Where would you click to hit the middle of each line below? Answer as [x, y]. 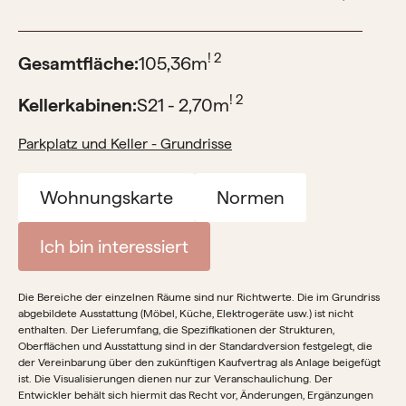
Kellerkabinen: [77, 105]
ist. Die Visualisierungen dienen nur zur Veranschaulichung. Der [175, 378]
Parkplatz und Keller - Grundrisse [125, 143]
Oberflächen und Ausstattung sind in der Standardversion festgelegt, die [195, 346]
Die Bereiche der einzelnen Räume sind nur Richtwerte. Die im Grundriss [199, 297]
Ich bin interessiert [114, 246]
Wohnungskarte [106, 197]
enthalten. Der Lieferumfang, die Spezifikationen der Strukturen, [176, 329]
